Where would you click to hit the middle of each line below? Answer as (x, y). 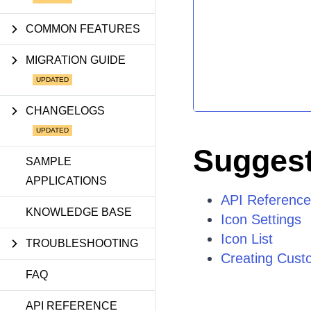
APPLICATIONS (66, 181)
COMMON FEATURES (83, 29)
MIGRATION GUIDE (76, 60)
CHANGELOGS (65, 111)
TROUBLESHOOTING (82, 243)
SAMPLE (49, 161)
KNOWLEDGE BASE (79, 212)
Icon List (246, 239)
